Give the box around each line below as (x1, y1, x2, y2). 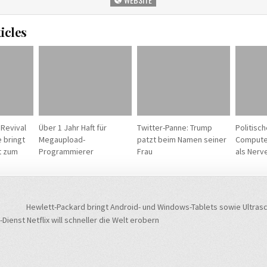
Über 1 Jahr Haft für (38, 122, 107, 133)
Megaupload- (38, 134, 85, 145)
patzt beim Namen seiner (136, 134, 226, 145)
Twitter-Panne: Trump (136, 122, 212, 133)
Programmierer (38, 146, 94, 157)
